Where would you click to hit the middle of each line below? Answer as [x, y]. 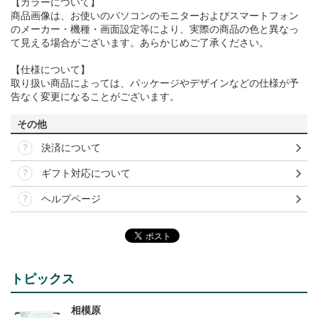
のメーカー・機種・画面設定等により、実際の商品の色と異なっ [155, 29]
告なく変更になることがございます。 [95, 97]
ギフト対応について [86, 174]
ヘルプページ [71, 199]
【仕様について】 [50, 70]
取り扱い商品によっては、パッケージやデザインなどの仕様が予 [155, 83]
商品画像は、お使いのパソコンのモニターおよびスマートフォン [155, 16]
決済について [71, 148]
